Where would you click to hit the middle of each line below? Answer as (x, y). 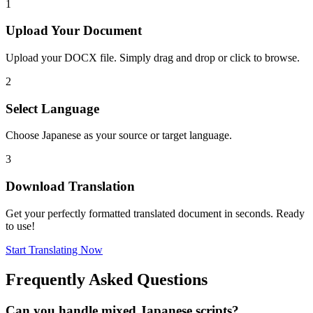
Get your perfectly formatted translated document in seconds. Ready (155, 213)
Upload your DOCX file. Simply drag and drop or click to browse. (153, 58)
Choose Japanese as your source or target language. (119, 136)
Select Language (52, 108)
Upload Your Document (74, 31)
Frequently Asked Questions (107, 279)
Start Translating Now (54, 249)
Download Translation (70, 187)
